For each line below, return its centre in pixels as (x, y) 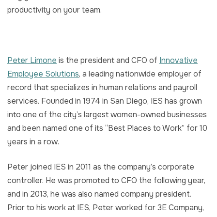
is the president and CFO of (108, 61)
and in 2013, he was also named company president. (99, 194)
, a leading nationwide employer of (140, 74)
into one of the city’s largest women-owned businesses (107, 115)
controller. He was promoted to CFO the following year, (106, 181)
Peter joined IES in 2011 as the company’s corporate (101, 167)
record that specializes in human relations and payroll (102, 88)
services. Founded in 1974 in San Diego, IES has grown (105, 101)
